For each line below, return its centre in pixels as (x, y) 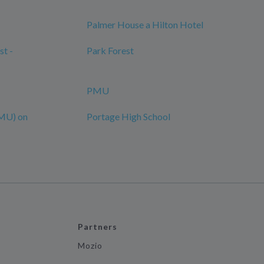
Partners (98, 227)
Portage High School (128, 116)
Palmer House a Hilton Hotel (145, 24)
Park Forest (110, 50)
